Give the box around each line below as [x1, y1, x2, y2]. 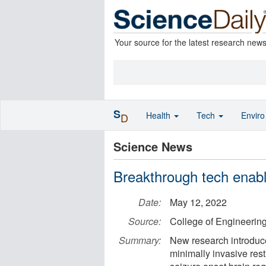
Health [146, 109, 173, 121]
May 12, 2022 [170, 195, 227, 209]
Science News [113, 138, 192, 155]
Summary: [119, 233, 161, 247]
